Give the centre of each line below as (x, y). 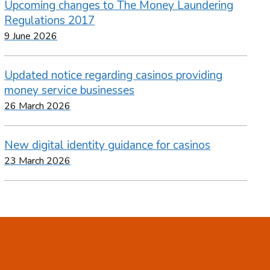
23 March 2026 (38, 161)
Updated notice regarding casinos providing (114, 76)
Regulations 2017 (50, 21)
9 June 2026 (31, 36)
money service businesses (70, 91)
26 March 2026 (38, 106)
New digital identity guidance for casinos (108, 146)
